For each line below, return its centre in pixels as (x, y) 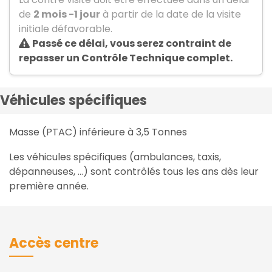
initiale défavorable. (66, 29)
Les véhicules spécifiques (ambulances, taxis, (115, 157)
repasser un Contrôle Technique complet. (126, 58)
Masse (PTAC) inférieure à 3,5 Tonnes (98, 132)
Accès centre (54, 243)
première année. (49, 186)
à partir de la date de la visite (171, 15)
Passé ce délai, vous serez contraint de (132, 44)
